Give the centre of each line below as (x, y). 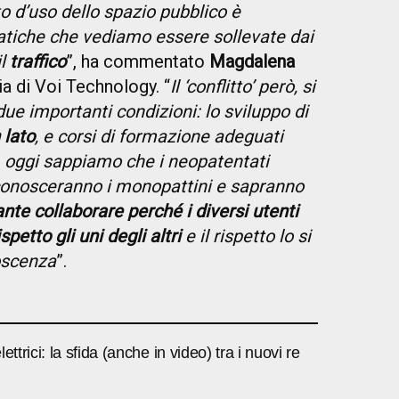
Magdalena (252, 61)
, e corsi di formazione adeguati (159, 136)
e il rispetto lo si (246, 236)
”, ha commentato (138, 61)
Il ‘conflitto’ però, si (243, 86)
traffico (38, 61)
